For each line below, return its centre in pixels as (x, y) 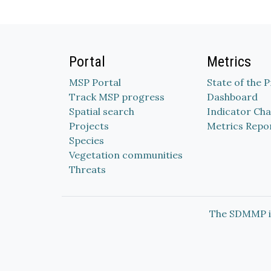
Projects (89, 126)
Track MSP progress (117, 97)
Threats (87, 169)
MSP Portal (95, 82)
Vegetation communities (126, 155)
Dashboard (232, 97)
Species (87, 140)
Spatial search (102, 111)
